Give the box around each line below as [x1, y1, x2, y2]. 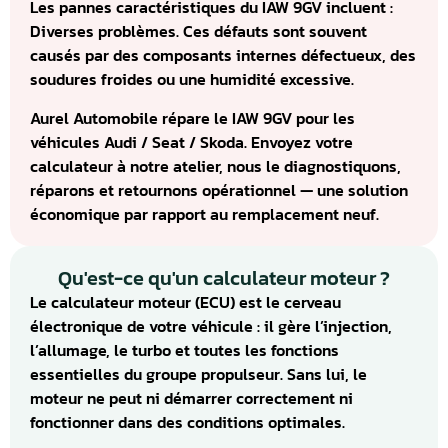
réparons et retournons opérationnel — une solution [30, 177, 408, 202]
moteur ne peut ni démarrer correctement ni [30, 385, 353, 410]
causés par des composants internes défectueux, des [30, 43, 416, 68]
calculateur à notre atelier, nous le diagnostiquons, [30, 153, 401, 178]
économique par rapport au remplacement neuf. [30, 201, 379, 226]
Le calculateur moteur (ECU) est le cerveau [30, 289, 341, 314]
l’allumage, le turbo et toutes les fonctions [30, 337, 339, 362]
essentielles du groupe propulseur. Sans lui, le [30, 361, 367, 386]
